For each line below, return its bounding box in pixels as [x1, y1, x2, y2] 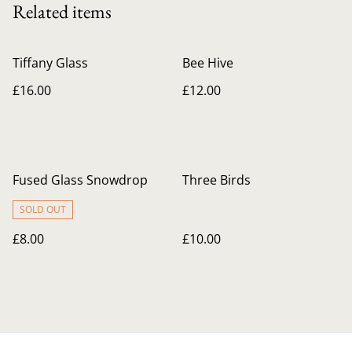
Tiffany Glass [13, 54, 88, 71]
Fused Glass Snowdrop [13, 171, 148, 189]
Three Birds [182, 171, 251, 189]
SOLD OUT [20, 203, 66, 216]
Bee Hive [182, 54, 233, 71]
